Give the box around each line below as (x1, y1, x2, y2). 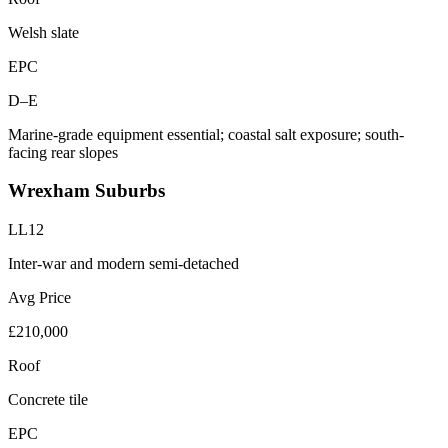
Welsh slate (8, 23, 79, 41)
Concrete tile (8, 391, 88, 409)
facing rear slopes (8, 143, 118, 161)
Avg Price (8, 289, 71, 307)
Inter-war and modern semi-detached (8, 255, 239, 273)
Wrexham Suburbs (8, 180, 165, 202)
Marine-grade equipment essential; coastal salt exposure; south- (8, 125, 404, 143)
